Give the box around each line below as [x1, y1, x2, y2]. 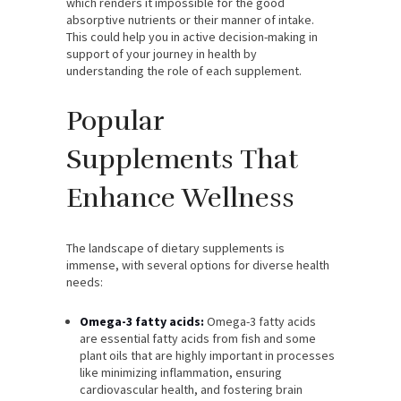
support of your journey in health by [66, 45, 257, 62]
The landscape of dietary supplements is [66, 239, 285, 256]
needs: [66, 273, 103, 290]
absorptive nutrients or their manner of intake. [66, 11, 314, 28]
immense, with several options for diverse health [66, 256, 329, 273]
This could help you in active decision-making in [66, 28, 318, 45]
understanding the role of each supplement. [66, 62, 302, 79]
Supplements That [66, 142, 298, 176]
